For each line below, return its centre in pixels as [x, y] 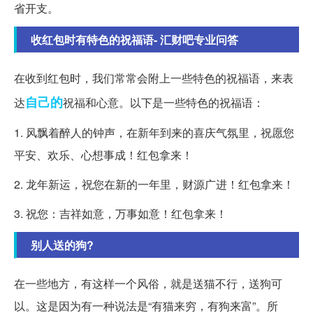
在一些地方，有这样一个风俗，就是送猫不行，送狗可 [148, 283]
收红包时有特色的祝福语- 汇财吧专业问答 [134, 39]
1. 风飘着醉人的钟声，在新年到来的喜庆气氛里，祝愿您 [154, 132]
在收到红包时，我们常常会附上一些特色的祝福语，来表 [154, 78]
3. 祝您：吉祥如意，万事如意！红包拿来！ [121, 213]
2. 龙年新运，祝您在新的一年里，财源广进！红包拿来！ [154, 184]
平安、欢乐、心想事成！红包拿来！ [103, 154]
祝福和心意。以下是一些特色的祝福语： [163, 102]
